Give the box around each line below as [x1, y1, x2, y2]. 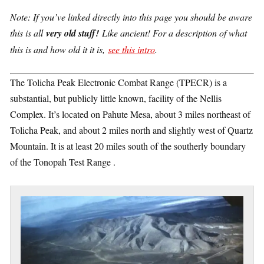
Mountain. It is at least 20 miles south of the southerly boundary [10, 140, 246, 152]
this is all [10, 27, 46, 39]
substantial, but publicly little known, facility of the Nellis [10, 92, 222, 104]
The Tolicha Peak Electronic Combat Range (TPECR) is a [10, 76, 227, 88]
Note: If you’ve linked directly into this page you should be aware [10, 11, 252, 23]
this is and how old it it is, [10, 43, 108, 55]
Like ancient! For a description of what [99, 27, 247, 39]
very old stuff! [46, 27, 99, 39]
